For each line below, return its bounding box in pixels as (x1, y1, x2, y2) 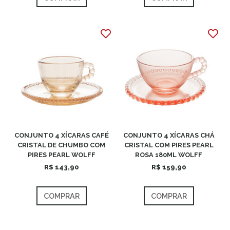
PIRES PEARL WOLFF (27, 151, 95, 159)
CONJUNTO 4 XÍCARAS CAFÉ (14, 131, 109, 139)
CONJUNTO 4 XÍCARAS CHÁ (123, 131, 215, 139)
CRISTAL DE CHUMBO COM (17, 141, 105, 149)
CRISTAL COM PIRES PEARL (124, 141, 214, 149)
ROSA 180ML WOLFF (135, 151, 202, 159)
